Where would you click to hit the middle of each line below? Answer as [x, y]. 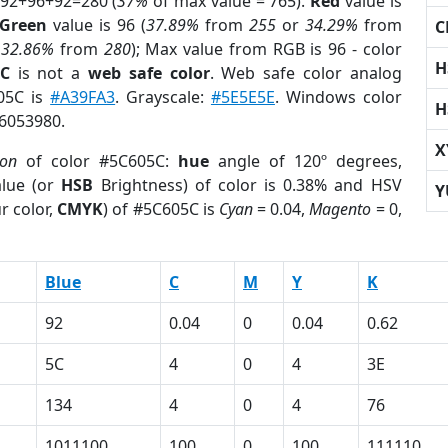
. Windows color [338, 97]
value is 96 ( [97, 25]
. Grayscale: [163, 97]
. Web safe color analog [305, 73]
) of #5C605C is [161, 209]
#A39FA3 [83, 97]
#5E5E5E [242, 97]
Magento [340, 209]
